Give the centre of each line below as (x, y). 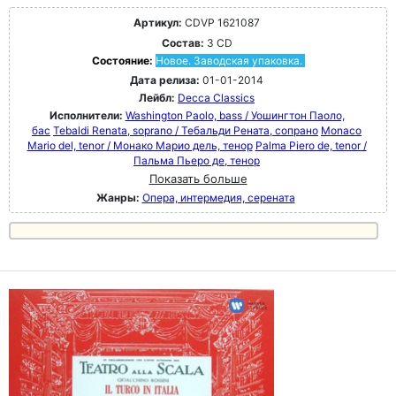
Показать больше (198, 179)
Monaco (341, 130)
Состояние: (123, 61)
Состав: (183, 43)
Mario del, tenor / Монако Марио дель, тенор (140, 145)
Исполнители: (87, 115)
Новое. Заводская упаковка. (228, 61)
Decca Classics (216, 98)
